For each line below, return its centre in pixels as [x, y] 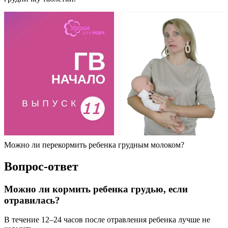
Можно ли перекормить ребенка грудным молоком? [94, 145]
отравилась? [32, 200]
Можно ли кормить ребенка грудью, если [96, 189]
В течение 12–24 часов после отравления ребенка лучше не [107, 220]
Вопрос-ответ [41, 166]
